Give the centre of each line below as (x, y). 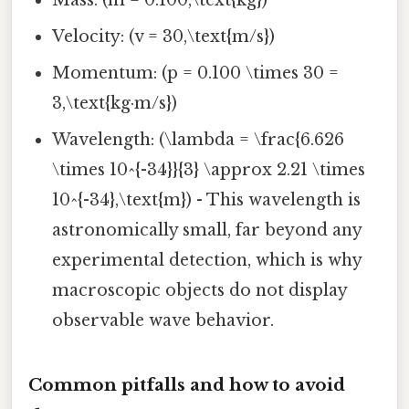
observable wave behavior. (163, 321)
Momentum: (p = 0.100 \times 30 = (196, 73)
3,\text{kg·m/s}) (115, 104)
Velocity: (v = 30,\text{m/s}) (164, 37)
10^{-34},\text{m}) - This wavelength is (207, 200)
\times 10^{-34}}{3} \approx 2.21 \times (209, 170)
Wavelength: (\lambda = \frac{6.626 (199, 140)
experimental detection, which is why (207, 261)
